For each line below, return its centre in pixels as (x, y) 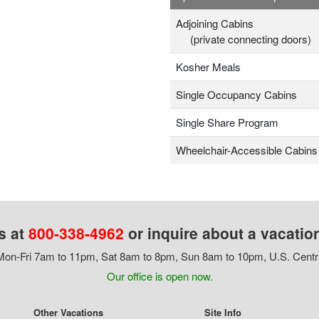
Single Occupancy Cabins (236, 95)
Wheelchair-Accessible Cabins (247, 150)
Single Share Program (227, 122)
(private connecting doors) (244, 39)
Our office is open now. (159, 276)
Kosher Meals (208, 67)
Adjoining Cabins (215, 23)
